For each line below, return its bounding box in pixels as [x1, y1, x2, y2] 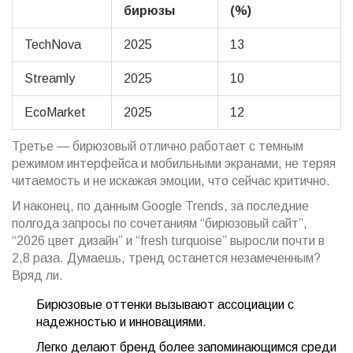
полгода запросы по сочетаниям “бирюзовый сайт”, [12, 217, 307, 231]
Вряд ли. [12, 269, 63, 283]
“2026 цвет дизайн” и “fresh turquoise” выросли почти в [12, 234, 325, 248]
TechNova [24, 38, 81, 52]
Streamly [24, 72, 75, 86]
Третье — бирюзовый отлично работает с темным [12, 139, 303, 154]
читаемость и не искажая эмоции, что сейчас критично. [12, 174, 330, 188]
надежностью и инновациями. [36, 315, 206, 329]
